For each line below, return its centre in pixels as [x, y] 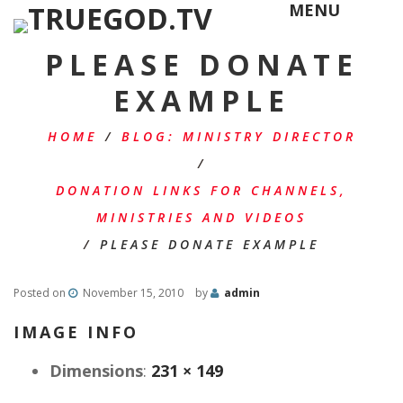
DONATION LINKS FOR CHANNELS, [201, 190]
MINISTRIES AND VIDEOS [201, 217]
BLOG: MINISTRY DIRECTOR [238, 136]
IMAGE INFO [76, 332]
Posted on [41, 293]
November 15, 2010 [133, 293]
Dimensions [96, 371]
